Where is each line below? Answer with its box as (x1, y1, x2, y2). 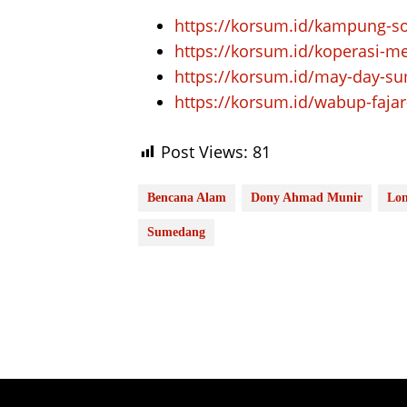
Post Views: (161, 140, 248, 163)
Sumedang (147, 224, 205, 239)
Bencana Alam (147, 190, 226, 204)
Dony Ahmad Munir (251, 190, 362, 204)
